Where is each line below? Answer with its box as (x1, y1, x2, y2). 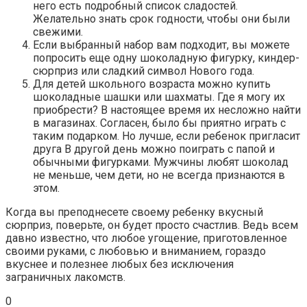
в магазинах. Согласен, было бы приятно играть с (33, 116, 286, 130)
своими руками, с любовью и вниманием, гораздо (5, 244, 266, 258)
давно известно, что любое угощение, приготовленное (5, 231, 287, 245)
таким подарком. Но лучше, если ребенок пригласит (33, 129, 300, 143)
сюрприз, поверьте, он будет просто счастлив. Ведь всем (5, 218, 298, 232)
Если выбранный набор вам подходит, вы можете (33, 38, 290, 51)
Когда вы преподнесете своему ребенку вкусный (5, 205, 263, 219)
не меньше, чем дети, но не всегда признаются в (33, 168, 285, 182)
